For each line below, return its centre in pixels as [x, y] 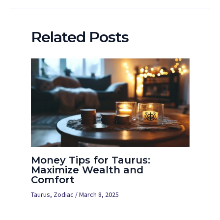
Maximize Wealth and [87, 170]
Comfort [53, 180]
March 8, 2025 [99, 195]
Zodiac [63, 195]
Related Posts [80, 37]
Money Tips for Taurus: [90, 160]
